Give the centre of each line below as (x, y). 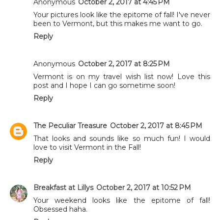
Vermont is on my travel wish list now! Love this (122, 77)
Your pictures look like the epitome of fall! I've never (122, 15)
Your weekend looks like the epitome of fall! (122, 201)
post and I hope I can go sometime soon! (104, 86)
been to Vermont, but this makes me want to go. (118, 24)
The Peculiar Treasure (70, 126)
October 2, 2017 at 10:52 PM (144, 188)
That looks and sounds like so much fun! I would (122, 139)
